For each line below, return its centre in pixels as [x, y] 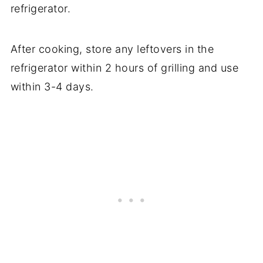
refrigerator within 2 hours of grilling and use [124, 68]
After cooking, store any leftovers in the [112, 49]
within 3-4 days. [52, 86]
